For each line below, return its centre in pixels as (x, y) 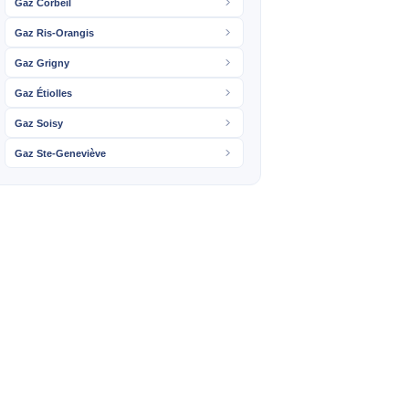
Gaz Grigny (42, 63)
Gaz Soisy (39, 123)
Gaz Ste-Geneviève (60, 153)
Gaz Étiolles (43, 93)
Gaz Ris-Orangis (54, 32)
